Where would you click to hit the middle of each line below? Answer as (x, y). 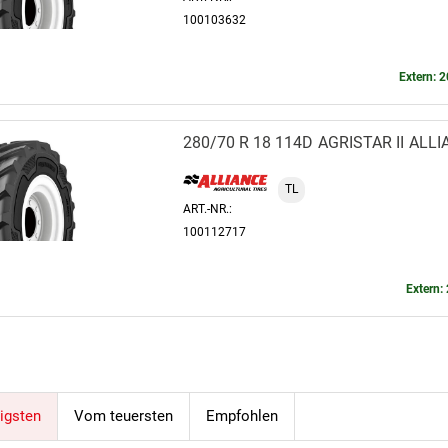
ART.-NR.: (207, 208)
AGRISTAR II (361, 142)
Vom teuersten (123, 415)
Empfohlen (242, 415)
